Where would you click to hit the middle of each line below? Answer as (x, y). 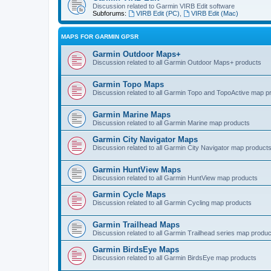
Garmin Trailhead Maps (136, 224)
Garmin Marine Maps (132, 114)
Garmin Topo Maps (128, 84)
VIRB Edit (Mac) (214, 13)
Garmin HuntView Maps (137, 169)
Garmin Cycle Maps (129, 194)
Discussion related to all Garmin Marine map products (171, 122)
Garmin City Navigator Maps (145, 139)
